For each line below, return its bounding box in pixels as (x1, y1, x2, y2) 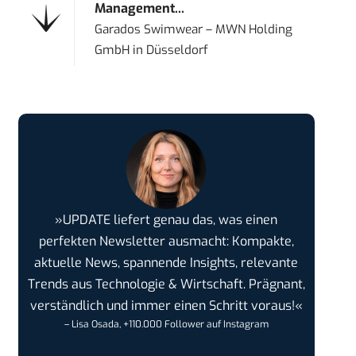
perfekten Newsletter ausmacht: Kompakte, (38, 233, 294, 250)
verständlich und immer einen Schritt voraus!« (29, 297, 303, 315)
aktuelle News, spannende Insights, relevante (34, 254, 299, 272)
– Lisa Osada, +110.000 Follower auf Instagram (64, 318, 269, 331)
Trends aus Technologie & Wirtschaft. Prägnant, (27, 276, 305, 293)
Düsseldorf (146, 42, 209, 59)
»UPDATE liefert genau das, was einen (55, 211, 278, 229)
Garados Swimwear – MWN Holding (95, 21, 293, 38)
